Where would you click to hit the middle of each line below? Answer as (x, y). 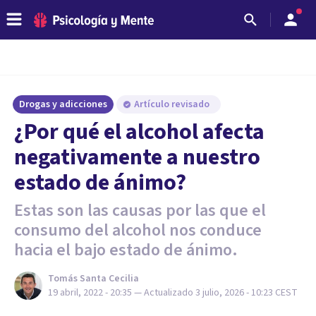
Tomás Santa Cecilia (93, 279)
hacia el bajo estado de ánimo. (126, 250)
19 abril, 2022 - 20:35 (90, 293)
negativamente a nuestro (137, 157)
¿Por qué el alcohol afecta (139, 132)
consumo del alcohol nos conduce (138, 230)
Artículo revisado (173, 104)
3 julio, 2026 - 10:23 (234, 293)
